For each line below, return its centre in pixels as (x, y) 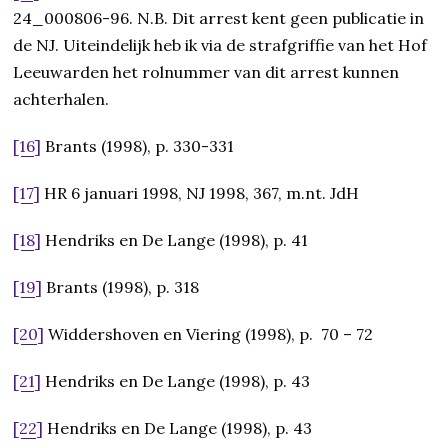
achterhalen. (61, 99)
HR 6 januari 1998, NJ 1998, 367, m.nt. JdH (200, 193)
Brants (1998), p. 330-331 (138, 146)
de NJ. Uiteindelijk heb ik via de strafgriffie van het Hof (220, 45)
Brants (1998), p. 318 (121, 287)
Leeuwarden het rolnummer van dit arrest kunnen (206, 72)
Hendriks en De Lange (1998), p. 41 (175, 240)
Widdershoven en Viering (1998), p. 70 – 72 (209, 334)
